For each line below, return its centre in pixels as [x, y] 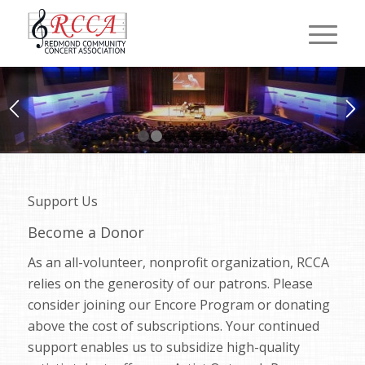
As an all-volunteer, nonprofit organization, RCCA [178, 262]
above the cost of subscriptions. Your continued [173, 325]
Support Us [62, 201]
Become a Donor [86, 232]
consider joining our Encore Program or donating [178, 304]
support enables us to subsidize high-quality [163, 347]
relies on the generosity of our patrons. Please [170, 283]
